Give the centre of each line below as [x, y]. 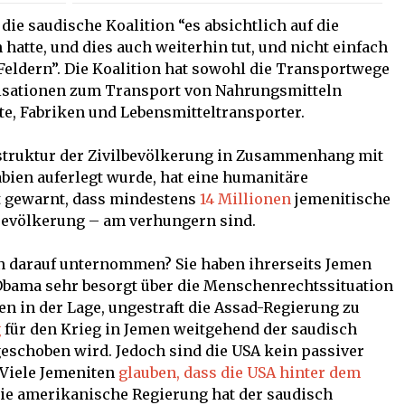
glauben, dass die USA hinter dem [240, 372]
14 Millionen [245, 198]
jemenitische [341, 198]
